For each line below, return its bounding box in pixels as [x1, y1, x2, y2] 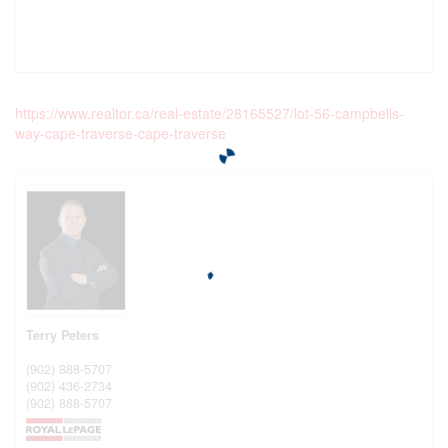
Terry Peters [26, 325, 99, 344]
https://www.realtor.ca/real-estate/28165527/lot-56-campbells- [15, 103, 404, 123]
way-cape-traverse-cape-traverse [15, 123, 226, 143]
